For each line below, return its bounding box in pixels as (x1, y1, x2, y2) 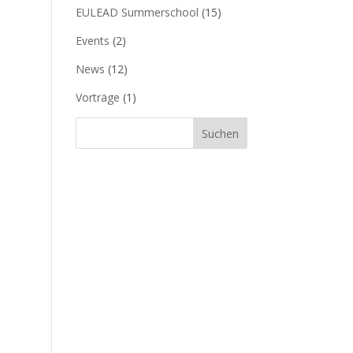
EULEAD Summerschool (76, 5, 199, 20)
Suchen (201, 125, 239, 141)
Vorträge (76, 90, 121, 105)
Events (76, 33, 110, 48)
